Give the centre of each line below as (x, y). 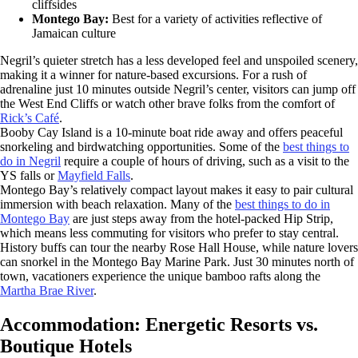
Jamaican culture (74, 33)
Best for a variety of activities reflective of (217, 18)
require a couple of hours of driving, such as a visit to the (205, 161)
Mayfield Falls (94, 175)
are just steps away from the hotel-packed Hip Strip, (201, 218)
